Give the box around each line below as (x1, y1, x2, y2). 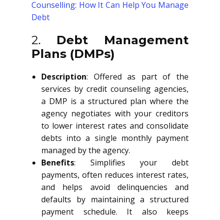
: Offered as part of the (86, 71, 189, 82)
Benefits (41, 157, 74, 168)
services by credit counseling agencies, (41, 83, 189, 94)
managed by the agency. (41, 145, 130, 156)
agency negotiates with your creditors (41, 108, 189, 119)
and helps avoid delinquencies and (41, 182, 189, 192)
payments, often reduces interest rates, (41, 169, 189, 180)
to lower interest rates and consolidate (41, 120, 189, 131)
